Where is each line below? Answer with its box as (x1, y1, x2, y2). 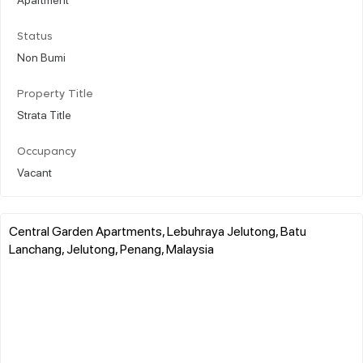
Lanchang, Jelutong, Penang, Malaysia (9, 239, 214, 257)
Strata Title (17, 106, 71, 122)
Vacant (17, 164, 52, 179)
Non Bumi (17, 49, 66, 64)
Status (17, 31, 53, 42)
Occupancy (17, 146, 76, 157)
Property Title (17, 88, 93, 100)
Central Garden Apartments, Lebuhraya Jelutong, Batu (9, 221, 306, 239)
